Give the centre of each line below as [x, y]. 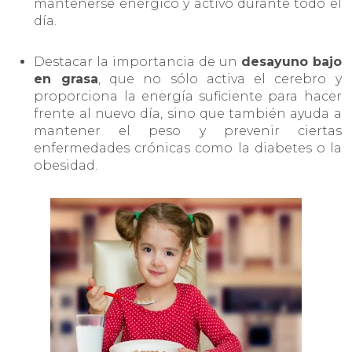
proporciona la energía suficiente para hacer [188, 97]
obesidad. [66, 166]
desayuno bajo [291, 62]
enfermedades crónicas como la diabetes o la [188, 148]
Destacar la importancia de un [137, 62]
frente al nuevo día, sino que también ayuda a [188, 114]
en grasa [66, 79]
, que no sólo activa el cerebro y [220, 79]
